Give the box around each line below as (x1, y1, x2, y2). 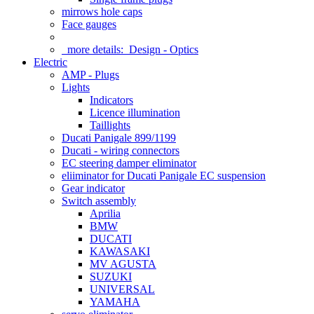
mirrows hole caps (62, 6, 142, 18)
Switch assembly (62, 195, 136, 207)
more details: (62, 43, 129, 55)
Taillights (90, 119, 130, 131)
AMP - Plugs (62, 69, 119, 81)
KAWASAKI (90, 245, 150, 257)
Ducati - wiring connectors (62, 144, 179, 156)
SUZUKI (90, 271, 132, 282)
